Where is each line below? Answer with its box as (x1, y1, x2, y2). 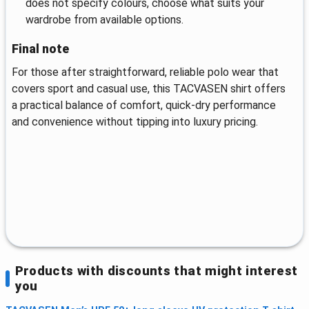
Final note (12, 41, 69, 56)
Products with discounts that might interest (14, 263, 298, 278)
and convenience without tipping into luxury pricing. (12, 114, 258, 128)
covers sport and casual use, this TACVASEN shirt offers (12, 81, 286, 95)
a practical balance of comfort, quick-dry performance (12, 98, 276, 112)
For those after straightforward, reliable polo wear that (12, 65, 279, 79)
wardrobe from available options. (26, 12, 183, 26)
